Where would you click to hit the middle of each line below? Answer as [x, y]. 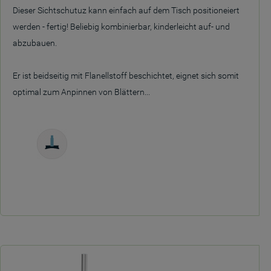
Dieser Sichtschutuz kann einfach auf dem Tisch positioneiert [126, 10]
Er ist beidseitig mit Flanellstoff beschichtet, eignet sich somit [126, 76]
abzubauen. [35, 43]
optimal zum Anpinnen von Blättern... [81, 92]
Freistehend [52, 165]
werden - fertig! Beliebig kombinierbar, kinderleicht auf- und [121, 27]
